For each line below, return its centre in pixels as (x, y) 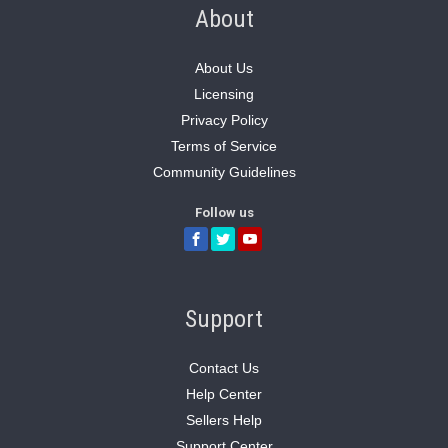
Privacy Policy (224, 120)
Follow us (224, 212)
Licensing (224, 94)
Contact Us (224, 368)
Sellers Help (224, 420)
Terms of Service (224, 146)
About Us (224, 68)
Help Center (224, 394)
